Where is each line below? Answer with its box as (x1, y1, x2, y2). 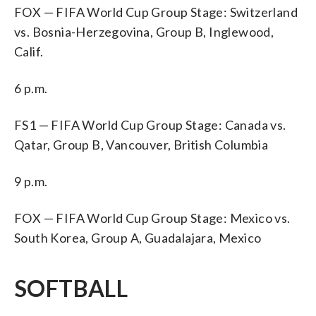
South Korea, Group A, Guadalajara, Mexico (14, 229, 262, 245)
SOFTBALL (14, 274, 128, 302)
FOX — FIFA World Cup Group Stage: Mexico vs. (14, 209, 291, 226)
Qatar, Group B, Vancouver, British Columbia (14, 136, 269, 152)
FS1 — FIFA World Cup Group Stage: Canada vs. (14, 116, 286, 133)
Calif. (14, 43, 44, 59)
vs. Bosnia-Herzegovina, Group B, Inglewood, (14, 23, 274, 39)
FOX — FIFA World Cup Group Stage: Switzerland (14, 4, 298, 20)
